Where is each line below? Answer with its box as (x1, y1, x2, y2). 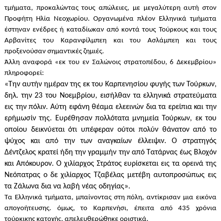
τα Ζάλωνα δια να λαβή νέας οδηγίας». (4, 183, 130, 191)
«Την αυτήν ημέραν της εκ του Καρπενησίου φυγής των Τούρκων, (4, 80, 217, 89)
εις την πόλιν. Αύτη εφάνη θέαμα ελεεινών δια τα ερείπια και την (4, 103, 217, 111)
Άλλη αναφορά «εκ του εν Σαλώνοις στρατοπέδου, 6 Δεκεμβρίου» (4, 59, 217, 67)
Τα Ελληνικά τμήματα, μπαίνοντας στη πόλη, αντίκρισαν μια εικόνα (4, 194, 217, 202)
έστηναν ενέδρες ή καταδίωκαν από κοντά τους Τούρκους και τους (4, 26, 217, 34)
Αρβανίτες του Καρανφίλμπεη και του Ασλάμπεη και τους (4, 37, 217, 45)
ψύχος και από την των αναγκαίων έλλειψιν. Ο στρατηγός (4, 137, 217, 146)
